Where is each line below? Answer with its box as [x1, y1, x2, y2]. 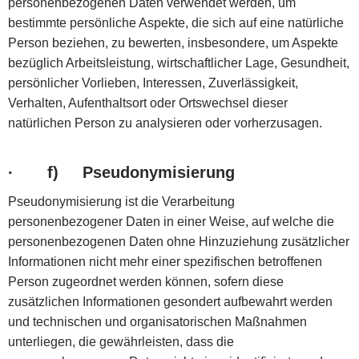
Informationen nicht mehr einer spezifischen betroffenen [8, 254, 322, 268]
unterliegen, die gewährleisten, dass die [8, 334, 234, 349]
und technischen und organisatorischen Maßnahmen [8, 314, 307, 329]
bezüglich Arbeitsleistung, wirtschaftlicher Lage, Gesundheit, [8, 55, 349, 70]
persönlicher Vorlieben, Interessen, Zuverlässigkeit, [8, 75, 298, 90]
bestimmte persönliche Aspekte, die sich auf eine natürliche [8, 15, 344, 30]
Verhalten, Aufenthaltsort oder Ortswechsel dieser [8, 95, 288, 110]
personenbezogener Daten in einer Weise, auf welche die [8, 214, 334, 228]
